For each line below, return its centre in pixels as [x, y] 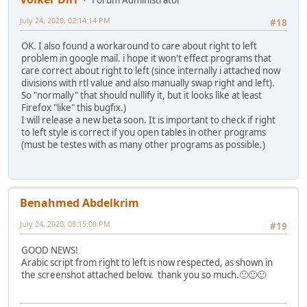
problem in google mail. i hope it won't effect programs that [146, 59]
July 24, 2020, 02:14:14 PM [65, 20]
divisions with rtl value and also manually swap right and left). [148, 83]
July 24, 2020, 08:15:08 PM [65, 224]
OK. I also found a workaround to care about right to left [139, 46]
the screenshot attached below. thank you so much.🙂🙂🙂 [144, 274]
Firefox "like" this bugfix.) [74, 108]
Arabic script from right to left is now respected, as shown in [147, 262]
